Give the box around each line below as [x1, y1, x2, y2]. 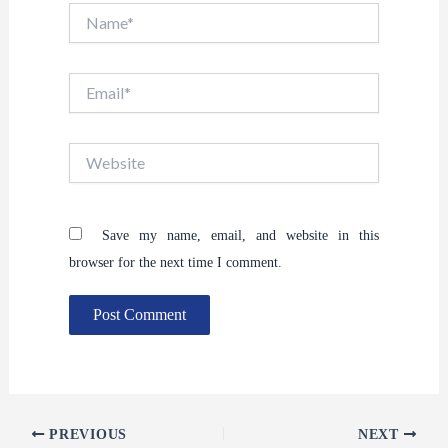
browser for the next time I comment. [68, 254, 282, 270]
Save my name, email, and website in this [101, 227, 380, 243]
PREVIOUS [44, 426, 127, 442]
